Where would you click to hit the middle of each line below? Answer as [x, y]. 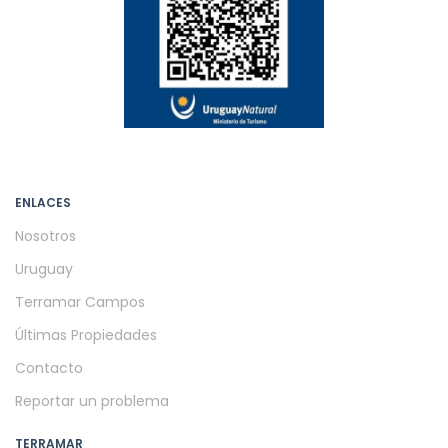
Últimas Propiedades [86, 334]
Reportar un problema [92, 400]
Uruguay [44, 268]
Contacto [49, 367]
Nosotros [45, 235]
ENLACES [43, 202]
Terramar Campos [80, 301]
